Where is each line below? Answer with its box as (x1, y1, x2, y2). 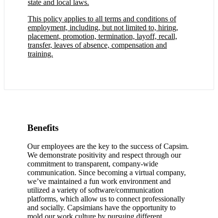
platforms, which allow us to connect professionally (27, 195, 185, 203)
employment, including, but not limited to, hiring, (28, 23, 178, 32)
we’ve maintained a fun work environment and (27, 177, 171, 186)
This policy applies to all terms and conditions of (28, 14, 176, 23)
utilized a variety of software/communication (27, 186, 163, 195)
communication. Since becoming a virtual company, (27, 168, 186, 177)
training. (28, 49, 53, 58)
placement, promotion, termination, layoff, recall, (28, 32, 177, 40)
